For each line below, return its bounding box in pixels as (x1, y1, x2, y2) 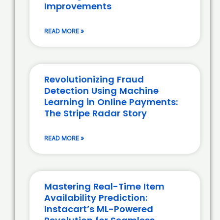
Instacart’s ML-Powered (44, 202, 153, 215)
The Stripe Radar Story (44, 107, 147, 119)
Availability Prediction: (44, 191, 147, 204)
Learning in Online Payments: (44, 95, 178, 108)
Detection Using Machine (44, 84, 159, 97)
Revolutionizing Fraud (44, 73, 144, 85)
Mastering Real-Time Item (44, 180, 165, 192)
